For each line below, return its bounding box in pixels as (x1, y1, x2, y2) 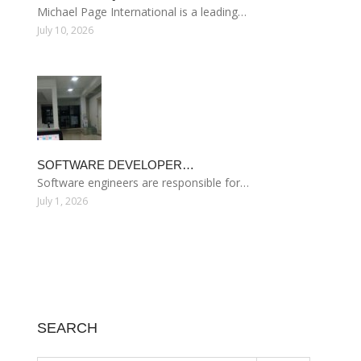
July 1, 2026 (37, 194, 88, 208)
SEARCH (37, 320, 98, 336)
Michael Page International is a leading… (37, 4, 247, 19)
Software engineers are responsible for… (37, 175, 249, 190)
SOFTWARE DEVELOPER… (37, 158, 194, 172)
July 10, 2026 (37, 23, 93, 37)
